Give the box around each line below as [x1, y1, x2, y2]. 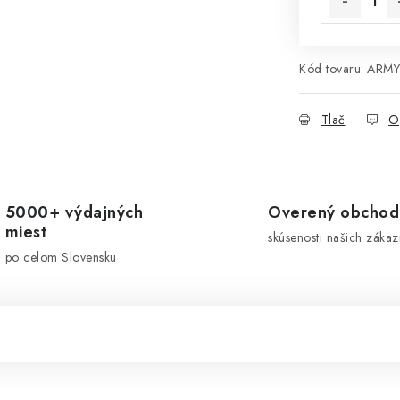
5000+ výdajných [4, 201, 143, 224]
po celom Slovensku [4, 248, 117, 266]
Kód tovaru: [299, 60, 364, 78]
